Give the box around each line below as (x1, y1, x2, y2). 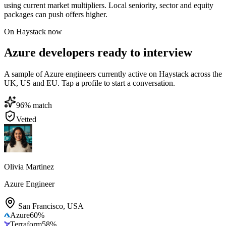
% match (24, 101, 52, 110)
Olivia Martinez (4, 162, 54, 172)
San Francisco (18, 202, 63, 211)
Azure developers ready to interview (4, 46, 192, 60)
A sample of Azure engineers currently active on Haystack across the (4, 70, 222, 79)
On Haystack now (4, 27, 62, 36)
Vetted (16, 115, 36, 124)
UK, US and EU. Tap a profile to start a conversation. (4, 79, 175, 88)
